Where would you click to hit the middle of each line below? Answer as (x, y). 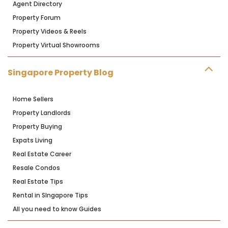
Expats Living (33, 140)
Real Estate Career (42, 154)
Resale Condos (36, 168)
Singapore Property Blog (61, 73)
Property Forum (37, 18)
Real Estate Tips (38, 182)
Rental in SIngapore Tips (50, 195)
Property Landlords (42, 113)
